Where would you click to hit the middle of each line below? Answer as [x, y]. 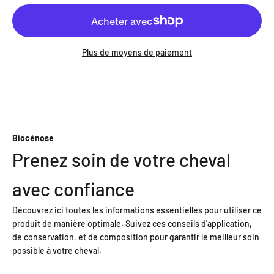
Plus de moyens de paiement [137, 52]
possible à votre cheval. [57, 250]
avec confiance [73, 189]
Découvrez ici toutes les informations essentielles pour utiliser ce [137, 210]
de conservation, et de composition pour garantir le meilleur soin [136, 237]
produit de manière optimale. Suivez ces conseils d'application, [132, 224]
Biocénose [33, 138]
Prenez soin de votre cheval [121, 160]
